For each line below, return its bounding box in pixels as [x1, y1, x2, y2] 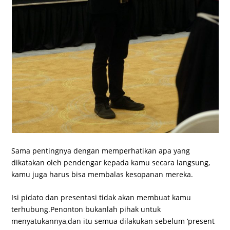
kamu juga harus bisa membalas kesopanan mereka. [11, 169, 194, 179]
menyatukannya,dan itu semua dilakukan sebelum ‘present [11, 216, 215, 226]
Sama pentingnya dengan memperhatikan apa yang [11, 145, 190, 156]
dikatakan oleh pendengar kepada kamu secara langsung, [11, 157, 210, 167]
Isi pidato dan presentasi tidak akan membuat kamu [11, 193, 191, 203]
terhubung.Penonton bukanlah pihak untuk [11, 204, 161, 215]
